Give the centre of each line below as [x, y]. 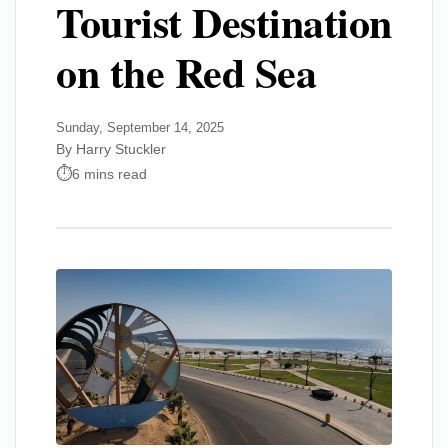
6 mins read [109, 173]
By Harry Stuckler [111, 149]
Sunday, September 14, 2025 [140, 127]
